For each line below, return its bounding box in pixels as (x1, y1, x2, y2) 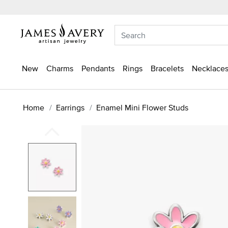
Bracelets (151, 63, 184, 74)
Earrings (56, 101, 84, 113)
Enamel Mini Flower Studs (96, 101, 188, 113)
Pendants (81, 63, 115, 74)
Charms (46, 63, 73, 74)
